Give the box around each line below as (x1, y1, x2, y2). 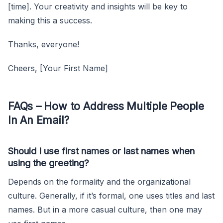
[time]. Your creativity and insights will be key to (8, 1, 188, 11)
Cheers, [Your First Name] (8, 63, 108, 73)
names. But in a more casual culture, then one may (8, 204, 202, 215)
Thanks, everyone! (8, 39, 79, 49)
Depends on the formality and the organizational (8, 176, 191, 187)
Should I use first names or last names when (8, 145, 195, 156)
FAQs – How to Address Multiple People (8, 99, 205, 112)
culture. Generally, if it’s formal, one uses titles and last (8, 190, 215, 201)
